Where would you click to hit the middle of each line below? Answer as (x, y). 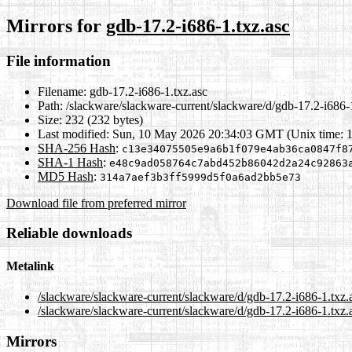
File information (59, 60)
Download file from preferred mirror (96, 203)
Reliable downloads (69, 233)
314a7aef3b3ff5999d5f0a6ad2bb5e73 (200, 177)
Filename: (62, 91)
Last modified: (73, 134)
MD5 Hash (66, 176)
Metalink (30, 266)
